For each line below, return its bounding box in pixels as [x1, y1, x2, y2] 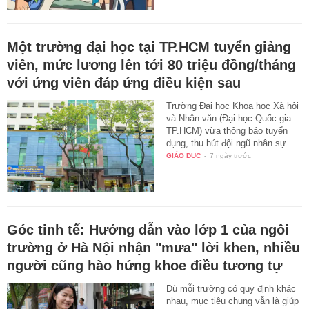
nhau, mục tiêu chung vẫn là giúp [166, 295, 299, 306]
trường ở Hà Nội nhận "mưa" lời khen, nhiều [7, 239, 300, 255]
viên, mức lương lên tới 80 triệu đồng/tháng [7, 57, 296, 72]
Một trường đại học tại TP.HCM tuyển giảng [7, 39, 291, 54]
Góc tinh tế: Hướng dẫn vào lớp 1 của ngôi [7, 221, 289, 237]
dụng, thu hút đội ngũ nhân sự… [166, 137, 296, 148]
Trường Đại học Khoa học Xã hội [166, 100, 299, 111]
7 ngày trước [210, 151, 252, 159]
